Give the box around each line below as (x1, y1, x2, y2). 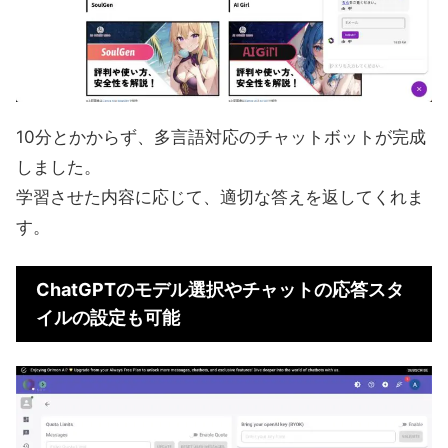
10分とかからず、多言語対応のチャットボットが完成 (16, 127, 426, 148)
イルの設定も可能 (36, 307, 180, 329)
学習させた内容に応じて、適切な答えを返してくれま (16, 187, 424, 208)
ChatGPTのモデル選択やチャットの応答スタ (36, 279, 404, 301)
